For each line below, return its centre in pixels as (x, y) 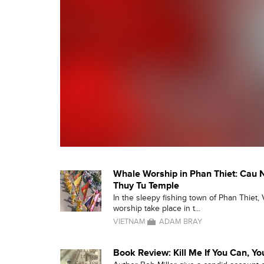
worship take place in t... (157, 208)
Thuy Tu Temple (146, 186)
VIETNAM (129, 222)
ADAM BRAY (181, 222)
